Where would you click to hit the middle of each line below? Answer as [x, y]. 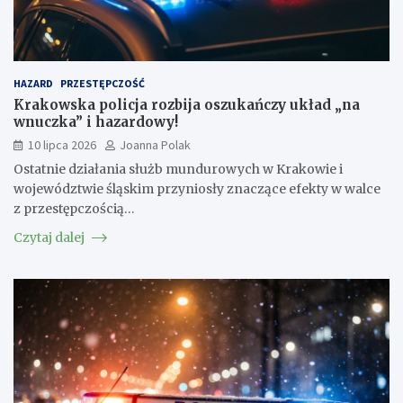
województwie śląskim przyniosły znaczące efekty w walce [197, 188]
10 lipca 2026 [62, 144]
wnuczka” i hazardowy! [96, 121]
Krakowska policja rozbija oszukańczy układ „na [187, 104]
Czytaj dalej [50, 237]
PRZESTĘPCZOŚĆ [103, 83]
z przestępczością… [74, 208]
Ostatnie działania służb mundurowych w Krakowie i [178, 169]
